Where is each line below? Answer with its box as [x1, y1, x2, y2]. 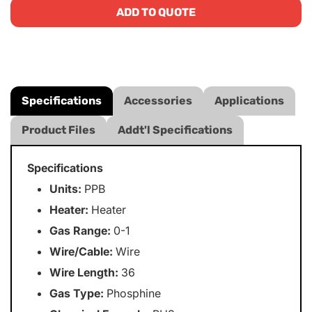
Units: [49, 182, 82, 196]
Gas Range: [49, 224, 111, 237]
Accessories [124, 94, 192, 107]
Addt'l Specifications [118, 123, 233, 136]
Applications [214, 94, 284, 107]
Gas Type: [49, 286, 104, 300]
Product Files [22, 123, 95, 136]
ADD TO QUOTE [116, 6, 196, 19]
